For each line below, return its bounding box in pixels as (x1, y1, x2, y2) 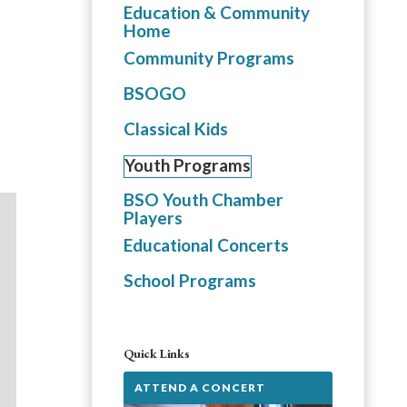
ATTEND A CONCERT (134, 381, 265, 394)
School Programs (124, 270, 256, 291)
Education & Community (124, 2, 310, 23)
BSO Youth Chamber (124, 189, 283, 210)
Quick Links (124, 345, 190, 362)
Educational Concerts (124, 234, 289, 255)
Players (124, 207, 183, 228)
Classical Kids (124, 118, 228, 139)
